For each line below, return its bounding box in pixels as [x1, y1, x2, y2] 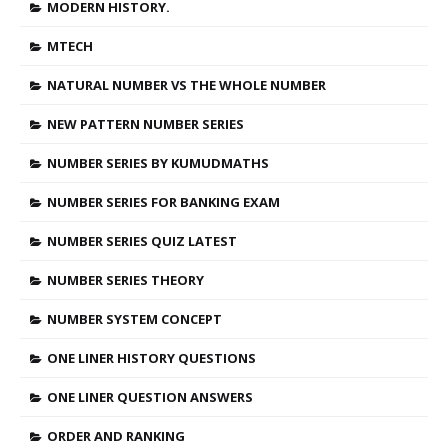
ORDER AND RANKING [47, 427, 185, 445]
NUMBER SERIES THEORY [47, 271, 204, 289]
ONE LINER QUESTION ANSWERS [47, 388, 253, 406]
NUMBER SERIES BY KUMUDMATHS [47, 154, 269, 172]
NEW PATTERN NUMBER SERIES [47, 115, 244, 133]
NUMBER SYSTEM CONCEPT [47, 310, 222, 328]
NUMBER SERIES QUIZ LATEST [47, 232, 237, 250]
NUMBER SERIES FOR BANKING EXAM [47, 193, 280, 211]
